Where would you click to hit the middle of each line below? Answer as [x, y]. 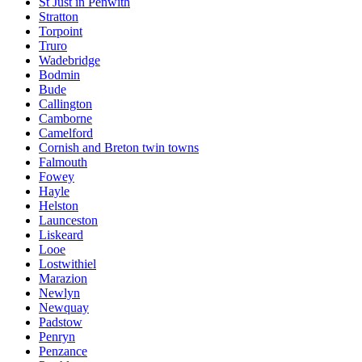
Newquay [64, 307]
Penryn [57, 336]
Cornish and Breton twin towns [119, 147]
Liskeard [61, 234]
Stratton [59, 16]
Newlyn [59, 293]
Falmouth [63, 162]
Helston [59, 205]
